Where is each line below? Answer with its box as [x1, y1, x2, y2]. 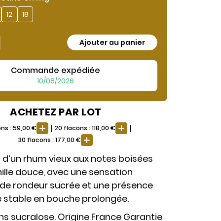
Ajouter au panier [79, 37, 145, 47]
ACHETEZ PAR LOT [10, 105, 102, 119]
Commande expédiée [11, 65, 101, 76]
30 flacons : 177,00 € [18, 136, 81, 145]
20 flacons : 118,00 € [55, 124, 116, 133]
